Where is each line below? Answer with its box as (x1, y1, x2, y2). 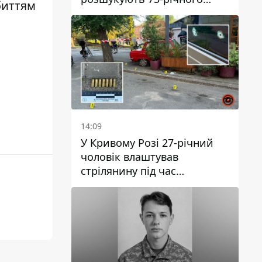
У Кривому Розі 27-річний (81, 135, 213, 150)
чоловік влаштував (81, 149, 178, 164)
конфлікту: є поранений (81, 177, 204, 192)
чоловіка (81, 5, 126, 20)
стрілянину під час (81, 163, 176, 178)
